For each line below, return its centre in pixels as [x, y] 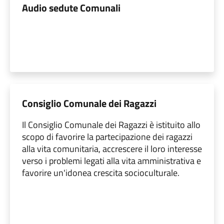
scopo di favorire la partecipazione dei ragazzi [107, 136]
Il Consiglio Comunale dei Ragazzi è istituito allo [111, 124]
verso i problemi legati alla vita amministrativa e [111, 160]
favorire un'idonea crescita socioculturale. [101, 172]
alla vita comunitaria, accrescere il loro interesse [112, 148]
